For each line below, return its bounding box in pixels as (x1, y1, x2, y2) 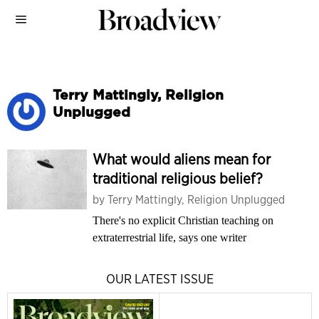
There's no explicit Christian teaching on (93, 214, 273, 226)
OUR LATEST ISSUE (105, 271, 214, 286)
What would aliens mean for (93, 150, 271, 168)
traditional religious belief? (93, 169, 263, 187)
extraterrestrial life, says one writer (93, 231, 246, 244)
